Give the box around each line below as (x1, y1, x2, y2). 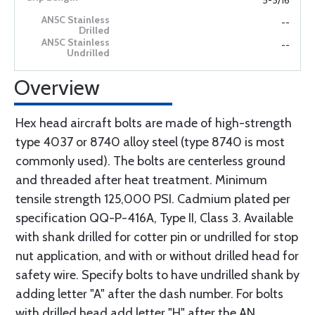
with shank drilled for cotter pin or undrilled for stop (15, 229, 298, 245)
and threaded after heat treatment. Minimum (15, 172, 267, 188)
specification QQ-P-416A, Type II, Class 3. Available (15, 210, 293, 226)
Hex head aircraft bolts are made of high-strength (15, 115, 292, 131)
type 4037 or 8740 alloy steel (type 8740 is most (15, 134, 285, 150)
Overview (14, 75, 100, 101)
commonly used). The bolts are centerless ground (15, 153, 285, 169)
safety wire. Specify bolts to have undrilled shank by (15, 267, 300, 283)
